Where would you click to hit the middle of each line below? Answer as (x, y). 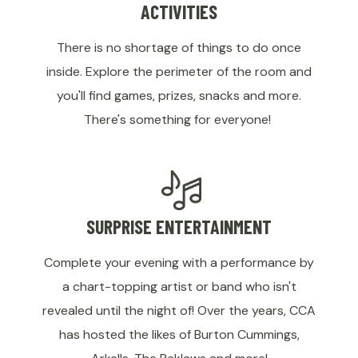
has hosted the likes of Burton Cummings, (179, 335)
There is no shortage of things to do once (179, 48)
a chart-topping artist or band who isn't (179, 287)
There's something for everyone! (179, 120)
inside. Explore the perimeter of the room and (179, 72)
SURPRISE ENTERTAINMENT (179, 227)
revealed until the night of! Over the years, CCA (179, 311)
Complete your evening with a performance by (179, 263)
